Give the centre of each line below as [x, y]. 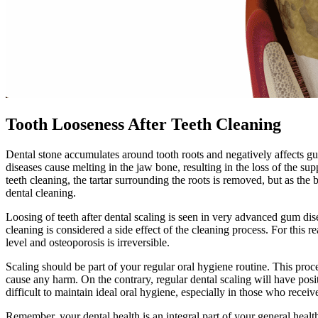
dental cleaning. [41, 192]
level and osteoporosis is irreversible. [88, 242]
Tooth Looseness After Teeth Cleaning [143, 124]
